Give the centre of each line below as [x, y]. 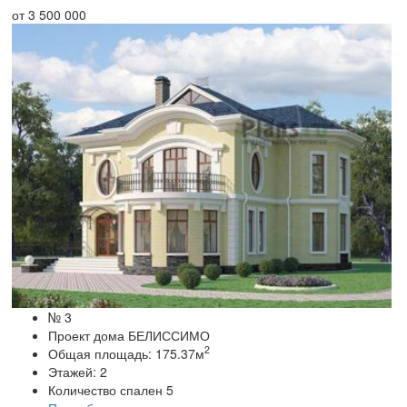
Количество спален [105, 389]
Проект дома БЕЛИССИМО [129, 335]
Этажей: [74, 371]
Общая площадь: [102, 353]
